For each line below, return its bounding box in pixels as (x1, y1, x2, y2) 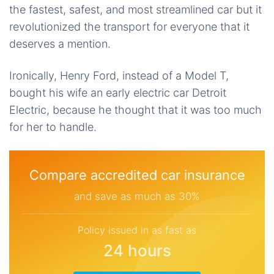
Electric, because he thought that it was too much (9, 103, 262, 117)
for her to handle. (9, 120, 97, 134)
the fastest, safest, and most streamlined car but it (9, 3, 262, 17)
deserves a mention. (9, 37, 111, 51)
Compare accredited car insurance (29, 167, 245, 183)
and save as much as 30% (74, 190, 200, 203)
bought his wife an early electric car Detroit (9, 86, 226, 100)
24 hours (103, 241, 171, 261)
